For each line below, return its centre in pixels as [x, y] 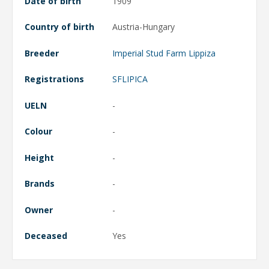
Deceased [46, 236]
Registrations [54, 79]
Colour [38, 131]
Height [39, 157]
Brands [40, 183]
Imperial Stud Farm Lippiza [164, 53]
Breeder [42, 53]
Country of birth [59, 27]
